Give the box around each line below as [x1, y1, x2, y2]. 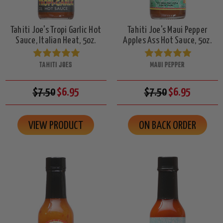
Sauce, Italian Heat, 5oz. [15, 35, 96, 45]
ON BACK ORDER [138, 119, 196, 131]
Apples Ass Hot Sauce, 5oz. [123, 35, 212, 45]
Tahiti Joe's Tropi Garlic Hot [10, 25, 102, 35]
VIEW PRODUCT [28, 119, 83, 131]
